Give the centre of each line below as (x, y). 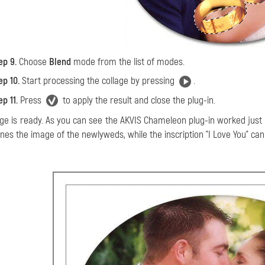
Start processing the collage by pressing (98, 81)
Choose (33, 62)
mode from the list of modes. (128, 62)
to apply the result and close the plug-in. (138, 100)
